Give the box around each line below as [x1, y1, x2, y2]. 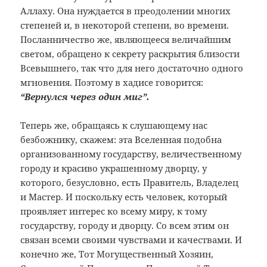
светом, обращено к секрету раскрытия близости [20, 48, 240, 60]
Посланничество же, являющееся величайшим [20, 33, 232, 46]
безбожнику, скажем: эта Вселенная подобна [20, 133, 222, 146]
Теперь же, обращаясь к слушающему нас [20, 119, 208, 132]
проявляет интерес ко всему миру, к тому [20, 205, 207, 218]
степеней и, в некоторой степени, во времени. [20, 19, 229, 32]
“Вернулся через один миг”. [20, 91, 150, 103]
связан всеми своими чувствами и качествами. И [20, 234, 243, 246]
